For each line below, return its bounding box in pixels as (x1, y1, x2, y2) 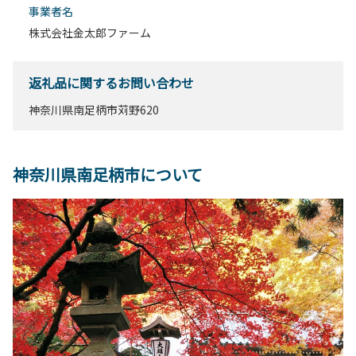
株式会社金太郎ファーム (29, 25, 151, 41)
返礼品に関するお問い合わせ (29, 73, 194, 93)
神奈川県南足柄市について (13, 163, 203, 187)
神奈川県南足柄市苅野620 (29, 102, 159, 118)
